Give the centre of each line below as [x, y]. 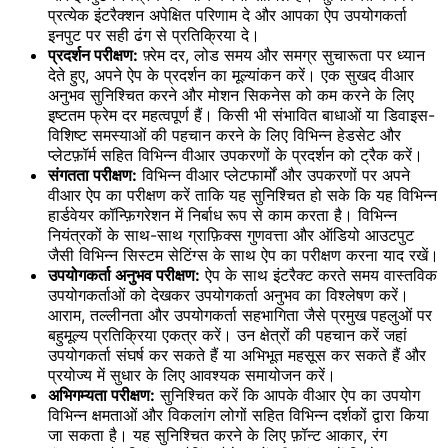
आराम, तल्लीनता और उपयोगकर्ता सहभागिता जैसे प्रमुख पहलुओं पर [240, 315]
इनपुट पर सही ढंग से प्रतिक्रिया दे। [154, 35]
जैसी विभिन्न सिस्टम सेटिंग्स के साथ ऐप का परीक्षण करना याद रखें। [243, 255]
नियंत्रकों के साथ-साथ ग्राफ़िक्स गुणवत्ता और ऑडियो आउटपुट [231, 235]
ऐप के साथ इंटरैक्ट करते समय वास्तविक [318, 275]
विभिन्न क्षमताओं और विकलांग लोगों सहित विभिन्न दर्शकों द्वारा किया [238, 415]
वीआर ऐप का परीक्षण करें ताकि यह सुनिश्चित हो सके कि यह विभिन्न [242, 195]
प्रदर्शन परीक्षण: [93, 55]
